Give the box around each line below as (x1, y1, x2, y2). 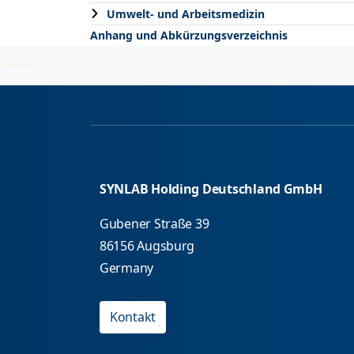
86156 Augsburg (100, 237, 195, 255)
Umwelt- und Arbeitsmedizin (107, 6, 265, 21)
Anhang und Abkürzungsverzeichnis (90, 27, 288, 43)
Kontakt (110, 308, 156, 326)
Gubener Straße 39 (100, 215, 209, 233)
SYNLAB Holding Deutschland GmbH (100, 180, 322, 198)
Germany (100, 259, 154, 277)
